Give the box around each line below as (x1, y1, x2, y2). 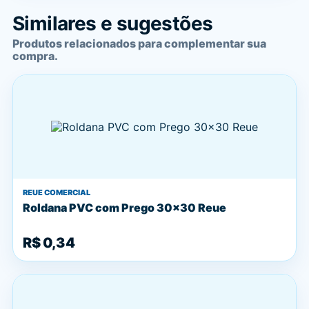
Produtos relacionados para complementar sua (12, 37, 266, 50)
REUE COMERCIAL (23, 188, 90, 197)
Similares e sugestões (12, 12, 213, 35)
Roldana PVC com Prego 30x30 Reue (23, 201, 226, 215)
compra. (12, 49, 58, 63)
